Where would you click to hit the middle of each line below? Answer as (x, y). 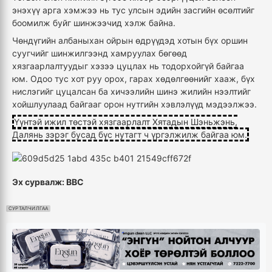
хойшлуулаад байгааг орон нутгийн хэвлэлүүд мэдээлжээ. (134, 104)
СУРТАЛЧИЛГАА (29, 208)
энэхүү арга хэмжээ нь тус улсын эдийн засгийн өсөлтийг (133, 10)
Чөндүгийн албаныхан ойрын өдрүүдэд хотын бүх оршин (130, 40)
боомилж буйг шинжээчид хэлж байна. (94, 23)
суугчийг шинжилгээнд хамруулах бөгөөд (100, 53)
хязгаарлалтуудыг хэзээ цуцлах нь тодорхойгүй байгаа (128, 66)
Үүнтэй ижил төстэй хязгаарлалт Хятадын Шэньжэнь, (126, 122)
